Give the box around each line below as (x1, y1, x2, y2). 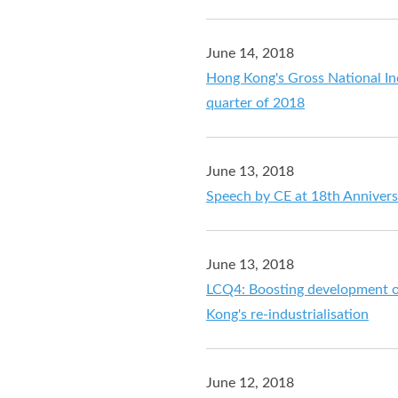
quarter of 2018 (206, 95, 305, 110)
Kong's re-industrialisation (206, 306, 369, 322)
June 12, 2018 (206, 375, 294, 390)
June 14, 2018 (206, 45, 294, 60)
